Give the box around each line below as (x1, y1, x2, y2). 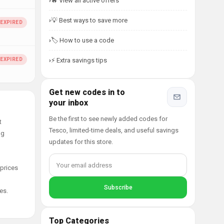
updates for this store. (49, 138, 113, 145)
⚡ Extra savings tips (51, 56, 107, 64)
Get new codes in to (49, 87, 125, 97)
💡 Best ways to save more (51, 16, 127, 24)
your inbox (49, 98, 88, 107)
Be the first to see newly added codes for (49, 115, 167, 122)
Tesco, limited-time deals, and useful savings (49, 126, 178, 134)
